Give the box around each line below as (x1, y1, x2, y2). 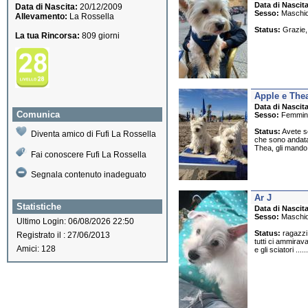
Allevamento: (15, 12, 67, 21)
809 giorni (80, 31, 120, 41)
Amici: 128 (16, 244, 56, 254)
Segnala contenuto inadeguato (31, 170, 146, 180)
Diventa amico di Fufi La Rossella (31, 129, 156, 140)
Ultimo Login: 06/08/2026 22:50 (16, 217, 134, 227)
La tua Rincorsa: (15, 31, 80, 41)
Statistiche (16, 201, 61, 212)
